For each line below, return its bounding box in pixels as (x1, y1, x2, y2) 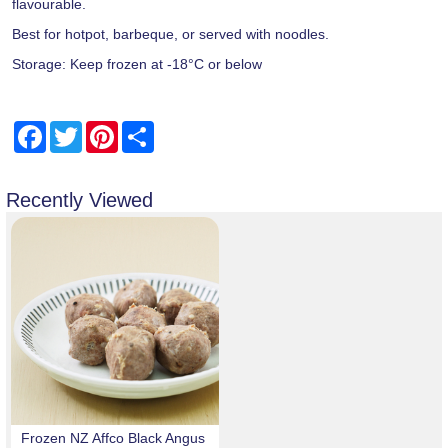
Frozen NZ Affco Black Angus (21, 430, 205, 446)
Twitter (82, 121, 124, 137)
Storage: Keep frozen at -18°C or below (12, 56, 262, 72)
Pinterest (118, 121, 174, 137)
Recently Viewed (6, 189, 153, 211)
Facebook (46, 121, 109, 137)
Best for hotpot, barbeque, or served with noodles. (12, 26, 329, 42)
